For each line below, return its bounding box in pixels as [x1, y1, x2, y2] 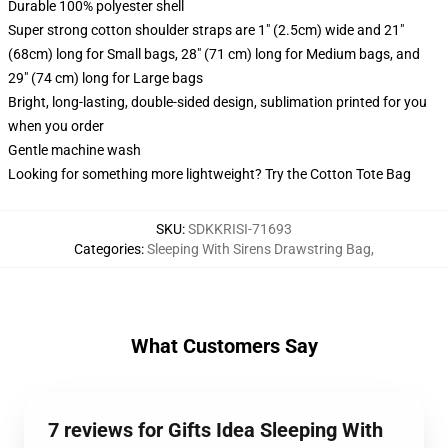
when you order [8, 118, 104, 134]
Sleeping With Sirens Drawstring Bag [147, 241, 371, 257]
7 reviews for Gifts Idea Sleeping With [48, 418, 383, 442]
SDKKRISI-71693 [188, 221, 292, 237]
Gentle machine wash [8, 142, 141, 158]
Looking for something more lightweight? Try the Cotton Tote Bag [8, 166, 411, 182]
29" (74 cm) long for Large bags [8, 70, 203, 86]
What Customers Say [130, 334, 318, 358]
